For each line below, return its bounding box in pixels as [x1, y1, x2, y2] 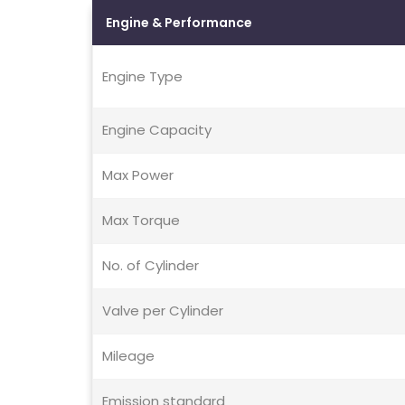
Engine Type [102, 67, 183, 87]
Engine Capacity [102, 120, 212, 140]
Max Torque [102, 211, 180, 231]
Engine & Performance [106, 14, 252, 33]
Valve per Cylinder [102, 301, 223, 321]
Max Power [102, 165, 174, 185]
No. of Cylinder [102, 256, 199, 276]
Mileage [102, 346, 155, 366]
